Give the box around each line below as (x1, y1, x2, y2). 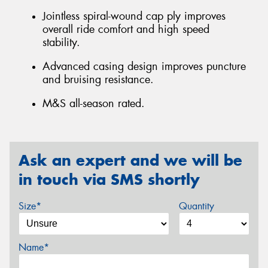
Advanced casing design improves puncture (42, 59, 246, 74)
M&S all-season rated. (42, 96, 145, 111)
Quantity (178, 199, 214, 212)
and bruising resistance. (42, 72, 154, 87)
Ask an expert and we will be (19, 151, 242, 170)
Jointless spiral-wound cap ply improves (42, 9, 226, 24)
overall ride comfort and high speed (42, 22, 209, 37)
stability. (42, 35, 80, 50)
